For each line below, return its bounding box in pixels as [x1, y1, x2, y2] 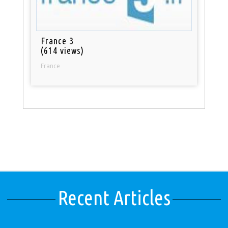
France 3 [41, 35, 74, 46]
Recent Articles [58, 186, 170, 209]
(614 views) [41, 45, 84, 55]
